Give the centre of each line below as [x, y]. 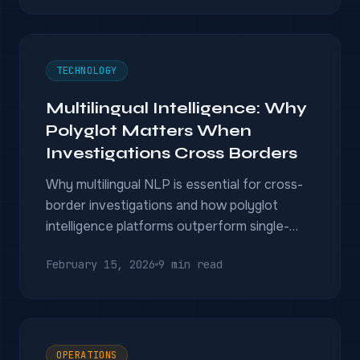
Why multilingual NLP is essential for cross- [174, 184]
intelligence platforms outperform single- [168, 226]
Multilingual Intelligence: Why [176, 108]
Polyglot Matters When [149, 131]
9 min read [190, 264]
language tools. [90, 247]
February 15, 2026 [100, 264]
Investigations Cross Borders [172, 153]
